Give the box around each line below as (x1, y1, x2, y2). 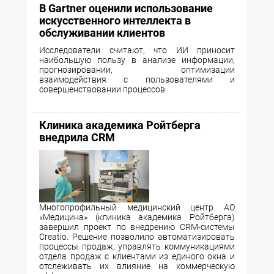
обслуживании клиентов (39, 26, 165, 39)
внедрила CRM (39, 131, 115, 144)
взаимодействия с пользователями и (39, 75, 235, 84)
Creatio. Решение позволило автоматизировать (39, 232, 235, 242)
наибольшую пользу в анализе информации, (39, 55, 235, 65)
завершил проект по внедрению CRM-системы (39, 222, 235, 232)
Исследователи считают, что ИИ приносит (39, 45, 235, 55)
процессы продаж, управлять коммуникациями (39, 242, 235, 252)
